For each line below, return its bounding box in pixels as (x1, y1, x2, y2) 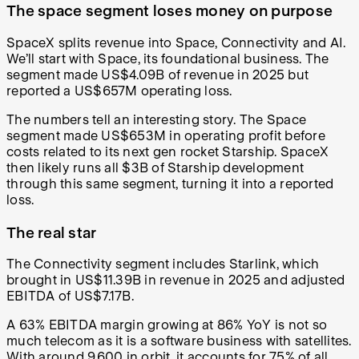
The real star (6, 223, 97, 241)
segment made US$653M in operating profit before (6, 127, 325, 143)
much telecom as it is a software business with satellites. (6, 333, 352, 349)
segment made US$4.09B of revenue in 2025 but (6, 67, 309, 83)
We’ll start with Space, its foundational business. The (6, 50, 329, 67)
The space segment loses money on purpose (6, 2, 333, 20)
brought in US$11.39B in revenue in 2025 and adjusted (6, 272, 345, 288)
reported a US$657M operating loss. (6, 83, 236, 99)
